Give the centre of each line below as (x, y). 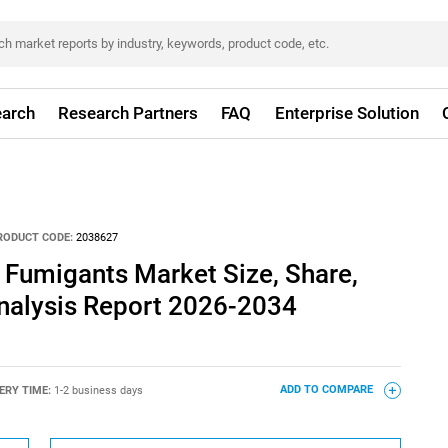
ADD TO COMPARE (327, 390)
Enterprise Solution (346, 113)
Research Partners (128, 113)
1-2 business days (98, 390)
